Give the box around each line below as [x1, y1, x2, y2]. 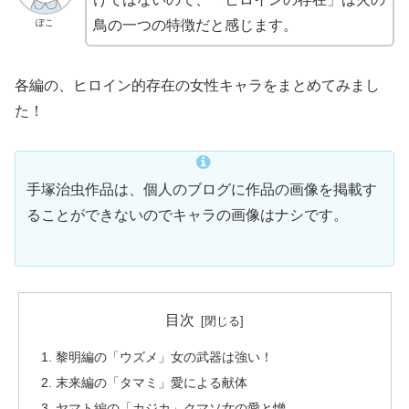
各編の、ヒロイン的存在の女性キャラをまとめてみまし [15, 77, 380, 93]
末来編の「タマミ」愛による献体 [55, 374, 247, 390]
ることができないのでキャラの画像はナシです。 [26, 206, 348, 223]
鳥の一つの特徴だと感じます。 [92, 17, 298, 34]
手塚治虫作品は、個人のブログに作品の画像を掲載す [26, 181, 377, 197]
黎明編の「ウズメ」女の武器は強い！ [55, 349, 273, 364]
